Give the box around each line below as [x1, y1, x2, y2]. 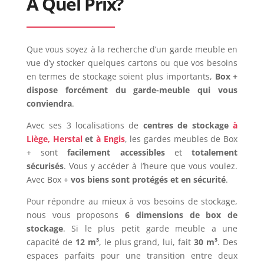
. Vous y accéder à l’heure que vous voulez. [63, 160, 238, 171]
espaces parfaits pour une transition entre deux [26, 250, 238, 261]
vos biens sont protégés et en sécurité [70, 174, 226, 185]
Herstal [52, 133, 82, 144]
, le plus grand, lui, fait [98, 236, 194, 247]
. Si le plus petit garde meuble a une [62, 223, 238, 234]
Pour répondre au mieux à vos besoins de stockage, [26, 196, 238, 207]
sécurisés [26, 160, 64, 171]
